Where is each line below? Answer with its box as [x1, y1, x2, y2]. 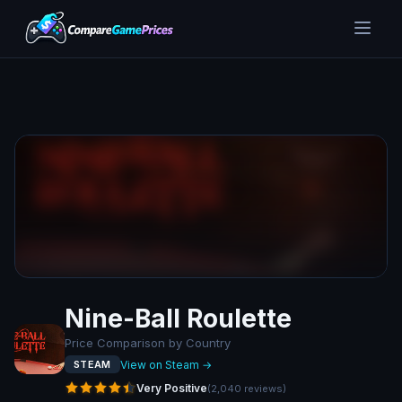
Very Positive [136, 380, 207, 395]
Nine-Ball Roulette [65, 303, 292, 334]
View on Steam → [119, 357, 212, 371]
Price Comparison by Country [65, 336, 231, 350]
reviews [244, 381, 283, 395]
